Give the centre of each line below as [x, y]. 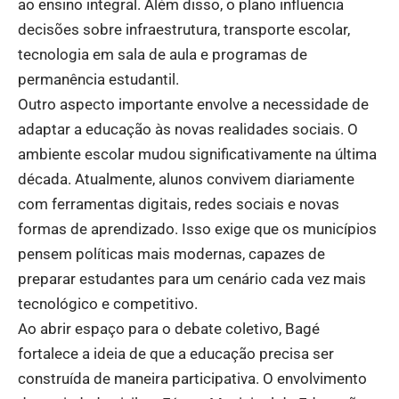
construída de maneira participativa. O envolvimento [192, 378]
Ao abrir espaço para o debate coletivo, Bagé [169, 328]
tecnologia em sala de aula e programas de [163, 54]
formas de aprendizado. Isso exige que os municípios [197, 228]
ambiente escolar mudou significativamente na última [197, 154]
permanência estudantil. [98, 79]
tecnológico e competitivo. [108, 303]
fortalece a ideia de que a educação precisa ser [176, 353]
